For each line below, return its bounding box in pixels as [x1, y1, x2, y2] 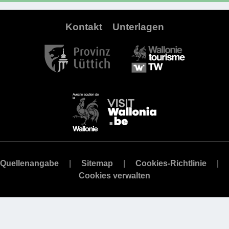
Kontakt [65, 21, 102, 33]
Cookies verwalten [79, 171, 150, 180]
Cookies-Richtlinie [135, 159, 207, 168]
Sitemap [81, 159, 113, 168]
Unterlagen [112, 21, 164, 33]
